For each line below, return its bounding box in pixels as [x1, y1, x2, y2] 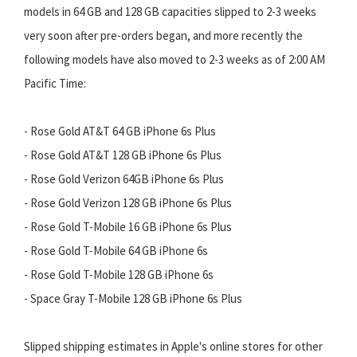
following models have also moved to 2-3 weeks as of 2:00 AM [24, 51, 325, 67]
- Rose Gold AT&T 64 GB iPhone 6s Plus [24, 123, 216, 139]
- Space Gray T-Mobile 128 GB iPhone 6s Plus [24, 290, 242, 306]
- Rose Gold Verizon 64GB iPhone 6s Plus [24, 171, 224, 186]
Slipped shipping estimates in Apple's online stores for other [24, 338, 323, 354]
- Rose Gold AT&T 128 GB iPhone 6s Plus [24, 147, 222, 163]
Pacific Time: [24, 75, 86, 91]
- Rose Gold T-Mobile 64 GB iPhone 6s [24, 242, 208, 258]
